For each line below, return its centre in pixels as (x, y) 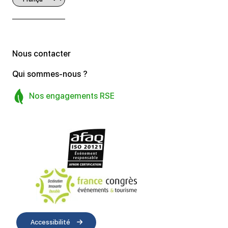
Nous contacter (41, 54)
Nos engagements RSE (71, 96)
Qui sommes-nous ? (50, 74)
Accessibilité (50, 222)
